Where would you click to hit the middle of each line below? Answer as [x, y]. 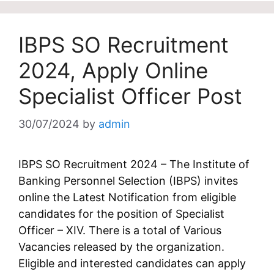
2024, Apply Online [113, 70]
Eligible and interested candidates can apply [132, 263]
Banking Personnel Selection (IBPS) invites [128, 181]
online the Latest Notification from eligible [127, 197]
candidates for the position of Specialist [121, 214]
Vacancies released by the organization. [121, 247]
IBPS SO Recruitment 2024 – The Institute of [134, 164]
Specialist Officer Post [130, 96]
